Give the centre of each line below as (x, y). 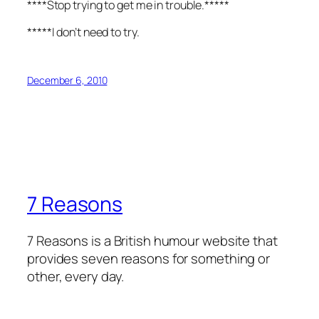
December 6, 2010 (67, 80)
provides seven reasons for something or (149, 259)
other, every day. (76, 277)
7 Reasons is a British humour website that (152, 241)
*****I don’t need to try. (83, 32)
